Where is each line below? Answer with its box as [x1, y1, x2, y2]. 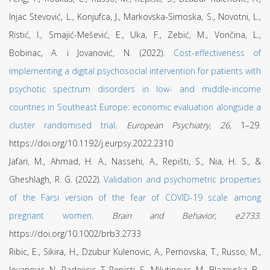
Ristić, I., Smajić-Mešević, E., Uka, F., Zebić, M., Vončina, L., [9, 29, 261, 40]
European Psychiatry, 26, [126, 119, 231, 131]
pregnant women [9, 210, 92, 221]
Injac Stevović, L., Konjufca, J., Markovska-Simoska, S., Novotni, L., [9, 11, 261, 22]
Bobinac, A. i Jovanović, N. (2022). [9, 47, 174, 58]
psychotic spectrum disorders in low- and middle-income [9, 83, 261, 95]
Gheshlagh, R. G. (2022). [9, 174, 104, 185]
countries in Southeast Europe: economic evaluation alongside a [9, 101, 261, 113]
